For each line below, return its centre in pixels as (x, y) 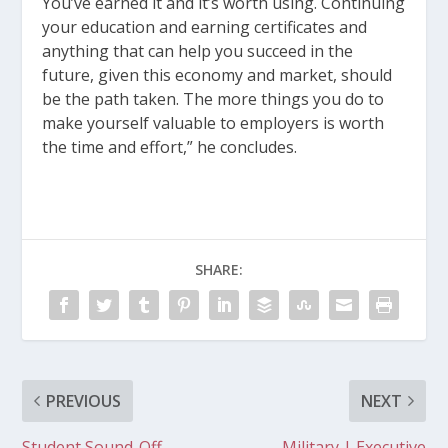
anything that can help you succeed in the (198, 50)
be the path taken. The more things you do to (213, 98)
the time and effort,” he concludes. (170, 146)
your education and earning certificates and (205, 26)
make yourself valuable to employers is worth (213, 122)
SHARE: (219, 269)
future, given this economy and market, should (217, 74)
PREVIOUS (84, 400)
